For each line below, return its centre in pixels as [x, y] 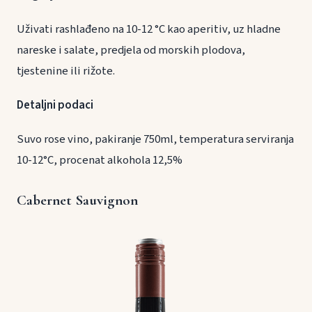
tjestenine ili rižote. [76, 71]
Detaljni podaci [55, 105]
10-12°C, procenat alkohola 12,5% [100, 161]
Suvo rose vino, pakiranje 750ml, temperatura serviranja [155, 140]
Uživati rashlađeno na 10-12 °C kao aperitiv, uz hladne [149, 29]
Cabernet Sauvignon [77, 201]
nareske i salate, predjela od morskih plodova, [131, 50]
